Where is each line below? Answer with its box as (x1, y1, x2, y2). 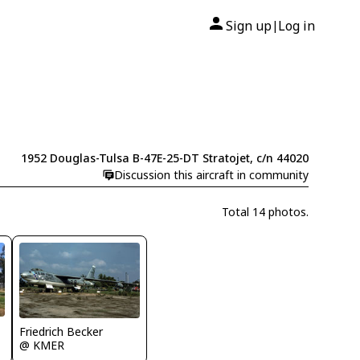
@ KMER (19, 337, 65, 353)
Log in (278, 17, 315, 35)
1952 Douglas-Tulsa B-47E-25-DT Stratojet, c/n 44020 (20, 150, 309, 166)
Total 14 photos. (221, 204, 309, 219)
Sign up (226, 17, 272, 35)
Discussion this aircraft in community (113, 167, 309, 183)
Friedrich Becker (19, 323, 104, 339)
